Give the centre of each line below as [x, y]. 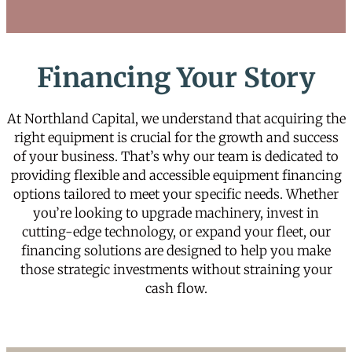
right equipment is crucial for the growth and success [176, 137]
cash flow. [176, 288]
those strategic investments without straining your [176, 269]
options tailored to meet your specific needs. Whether [176, 194]
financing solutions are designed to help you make [176, 251]
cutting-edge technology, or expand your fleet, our [176, 232]
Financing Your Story [176, 77]
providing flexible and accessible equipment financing [176, 175]
